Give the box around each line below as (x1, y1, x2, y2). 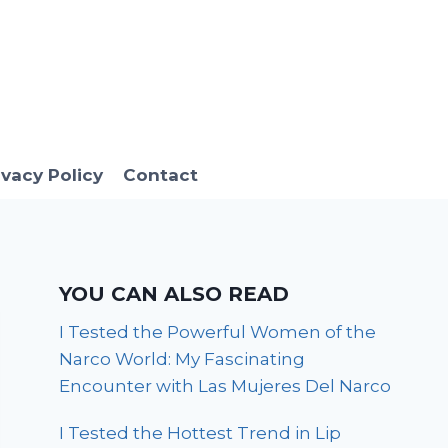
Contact (122, 165, 198, 186)
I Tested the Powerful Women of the (59, 322, 377, 343)
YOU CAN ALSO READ (59, 282, 290, 307)
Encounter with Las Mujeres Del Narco (59, 376, 392, 397)
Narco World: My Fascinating (59, 349, 306, 370)
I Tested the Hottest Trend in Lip (59, 423, 342, 444)
